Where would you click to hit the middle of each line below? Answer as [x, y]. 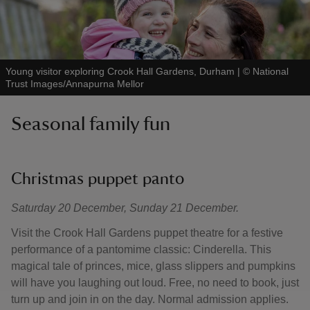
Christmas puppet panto [98, 179]
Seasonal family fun [91, 124]
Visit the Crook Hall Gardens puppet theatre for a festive [147, 233]
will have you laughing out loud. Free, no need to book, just [155, 283]
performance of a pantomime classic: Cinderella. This [141, 249]
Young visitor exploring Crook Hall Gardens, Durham [120, 71]
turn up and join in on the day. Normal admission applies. [151, 299]
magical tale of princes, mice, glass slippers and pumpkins [153, 266]
